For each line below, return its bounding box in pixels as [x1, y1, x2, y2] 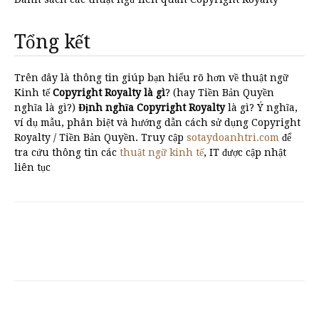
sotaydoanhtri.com [187, 132, 279, 143]
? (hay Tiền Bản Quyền [165, 87, 274, 98]
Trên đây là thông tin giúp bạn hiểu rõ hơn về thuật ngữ [14, 72, 288, 83]
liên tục [14, 162, 51, 173]
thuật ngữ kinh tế [120, 147, 204, 158]
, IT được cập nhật [204, 147, 286, 158]
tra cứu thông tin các [14, 147, 120, 158]
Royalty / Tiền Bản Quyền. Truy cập [14, 132, 187, 143]
